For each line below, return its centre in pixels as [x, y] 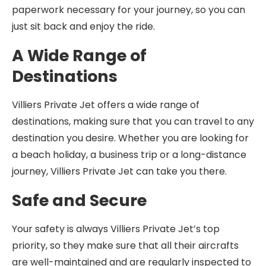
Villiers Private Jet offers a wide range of [106, 105]
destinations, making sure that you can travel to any [133, 121]
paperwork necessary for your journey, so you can [129, 10]
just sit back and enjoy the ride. [83, 26]
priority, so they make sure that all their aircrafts [125, 246]
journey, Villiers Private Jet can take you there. [119, 171]
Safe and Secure [79, 200]
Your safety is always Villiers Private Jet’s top [116, 229]
